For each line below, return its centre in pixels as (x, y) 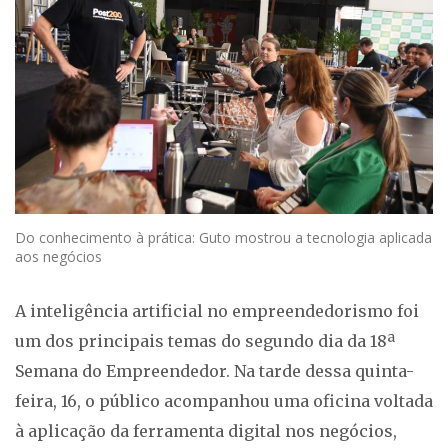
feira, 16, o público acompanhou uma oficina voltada (224, 401)
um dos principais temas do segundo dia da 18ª (205, 341)
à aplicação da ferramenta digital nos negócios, (206, 431)
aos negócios (58, 257)
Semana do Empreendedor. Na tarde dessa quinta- (214, 371)
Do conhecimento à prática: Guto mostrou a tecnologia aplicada (223, 238)
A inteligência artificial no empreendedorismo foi (217, 311)
